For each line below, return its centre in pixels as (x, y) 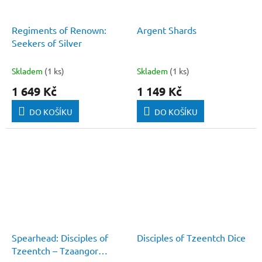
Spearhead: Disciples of (60, 237)
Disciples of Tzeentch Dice (191, 237)
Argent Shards (167, 30)
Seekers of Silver (47, 42)
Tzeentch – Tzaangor (55, 250)
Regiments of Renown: (59, 30)
